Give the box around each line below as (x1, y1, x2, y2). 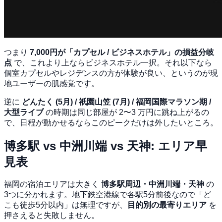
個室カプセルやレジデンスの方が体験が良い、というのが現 (4, 68, 218, 77)
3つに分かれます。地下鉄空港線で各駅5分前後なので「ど (4, 190, 211, 199)
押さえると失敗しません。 (4, 211, 99, 220)
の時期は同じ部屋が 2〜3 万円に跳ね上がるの (44, 108, 209, 116)
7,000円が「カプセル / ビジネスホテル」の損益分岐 (30, 48, 214, 56)
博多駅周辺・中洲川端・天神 (101, 180, 204, 189)
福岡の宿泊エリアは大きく (4, 180, 101, 189)
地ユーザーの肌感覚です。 (4, 79, 99, 88)
